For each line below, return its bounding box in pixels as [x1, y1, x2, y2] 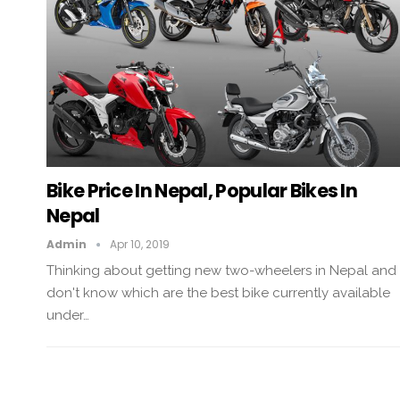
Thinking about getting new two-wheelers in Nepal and [46, 262, 396, 279]
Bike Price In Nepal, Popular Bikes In [46, 178, 358, 204]
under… [46, 307, 89, 324]
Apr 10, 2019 [110, 237, 170, 253]
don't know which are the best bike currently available [46, 285, 390, 302]
